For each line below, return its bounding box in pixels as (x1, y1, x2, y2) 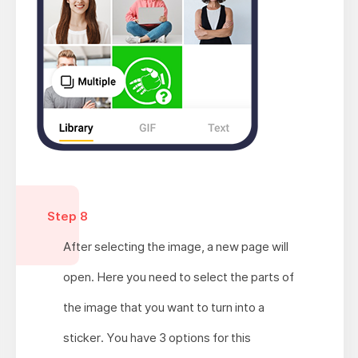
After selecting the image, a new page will (62, 239, 288, 255)
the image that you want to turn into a (62, 300, 265, 316)
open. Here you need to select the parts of (62, 269, 294, 285)
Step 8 (46, 209, 88, 225)
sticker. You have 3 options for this (62, 330, 251, 346)
